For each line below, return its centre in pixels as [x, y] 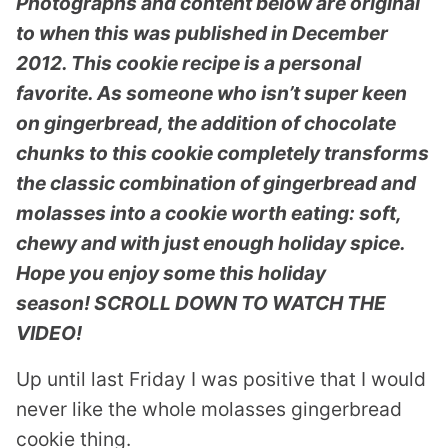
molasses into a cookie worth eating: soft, [208, 212]
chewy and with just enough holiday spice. [210, 242]
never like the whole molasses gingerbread [209, 408]
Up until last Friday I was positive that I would [221, 378]
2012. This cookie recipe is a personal [188, 62]
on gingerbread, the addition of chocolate [206, 122]
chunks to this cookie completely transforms [222, 152]
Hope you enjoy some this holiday [171, 272]
